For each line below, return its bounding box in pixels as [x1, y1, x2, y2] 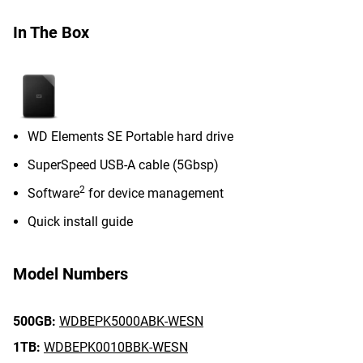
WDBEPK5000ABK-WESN [59, 314, 203, 329]
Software [28, 186, 79, 201]
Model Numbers [13, 264, 128, 284]
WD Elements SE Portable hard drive [28, 129, 233, 144]
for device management [85, 186, 224, 201]
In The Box [13, 23, 89, 42]
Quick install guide [28, 214, 133, 229]
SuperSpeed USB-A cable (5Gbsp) [28, 157, 219, 173]
